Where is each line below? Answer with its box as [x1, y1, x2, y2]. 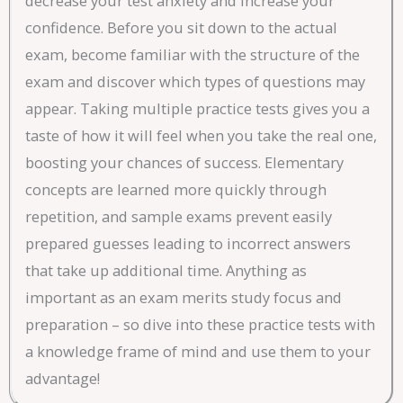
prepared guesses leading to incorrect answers [25, 233, 351, 255]
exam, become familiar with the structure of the [25, 44, 360, 66]
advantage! [25, 368, 100, 390]
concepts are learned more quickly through [25, 179, 327, 201]
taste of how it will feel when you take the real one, [25, 125, 377, 147]
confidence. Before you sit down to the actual [25, 17, 337, 39]
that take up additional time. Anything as [25, 260, 307, 282]
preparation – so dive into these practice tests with [25, 314, 375, 336]
